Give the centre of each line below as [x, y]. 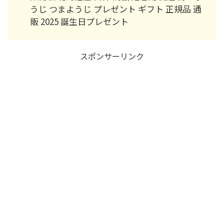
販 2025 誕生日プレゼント [79, 21]
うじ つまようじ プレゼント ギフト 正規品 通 [116, 9]
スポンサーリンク [112, 56]
